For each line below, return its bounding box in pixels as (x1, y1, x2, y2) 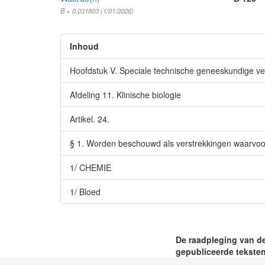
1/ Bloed (70, 186, 101, 198)
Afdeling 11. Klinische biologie (70, 89, 181, 101)
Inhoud (70, 40, 99, 52)
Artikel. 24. (70, 113, 109, 125)
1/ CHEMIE (70, 161, 111, 173)
